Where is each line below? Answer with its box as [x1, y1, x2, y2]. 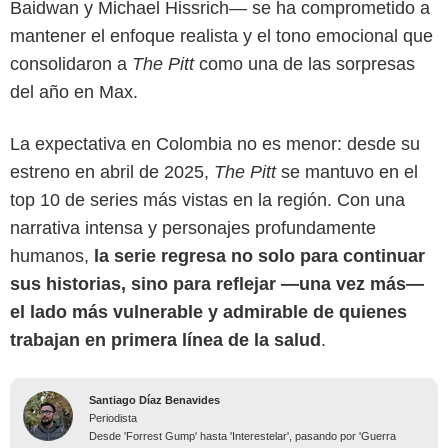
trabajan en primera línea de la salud [10, 329, 321, 350]
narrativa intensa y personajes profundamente [10, 217, 376, 238]
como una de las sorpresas [194, 53, 415, 74]
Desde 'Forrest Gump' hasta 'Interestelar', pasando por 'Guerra [89, 429, 396, 442]
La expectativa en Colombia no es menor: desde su [10, 133, 420, 154]
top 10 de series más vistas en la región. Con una [10, 189, 405, 210]
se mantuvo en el [281, 161, 418, 182]
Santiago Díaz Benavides [89, 393, 220, 406]
